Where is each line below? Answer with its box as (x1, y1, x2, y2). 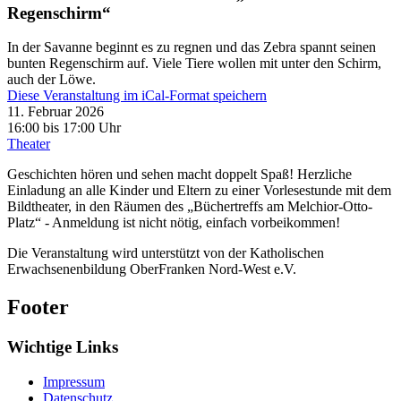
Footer (7, 295, 69, 320)
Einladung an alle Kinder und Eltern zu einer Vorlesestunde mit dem (7, 183, 391, 199)
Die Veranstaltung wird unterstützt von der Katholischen (7, 245, 324, 261)
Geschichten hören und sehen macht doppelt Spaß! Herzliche (7, 166, 352, 183)
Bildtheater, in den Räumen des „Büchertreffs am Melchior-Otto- (7, 199, 372, 215)
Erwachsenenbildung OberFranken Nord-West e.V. (7, 261, 296, 277)
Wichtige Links (7, 337, 118, 357)
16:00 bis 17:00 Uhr (7, 120, 121, 136)
